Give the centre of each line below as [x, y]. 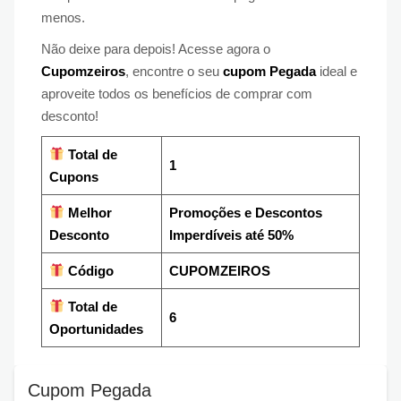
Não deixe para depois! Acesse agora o [156, 48]
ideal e [337, 71]
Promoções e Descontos [245, 212]
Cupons [73, 176]
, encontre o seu [174, 71]
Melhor [88, 212]
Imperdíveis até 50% [231, 235]
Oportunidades [96, 328]
